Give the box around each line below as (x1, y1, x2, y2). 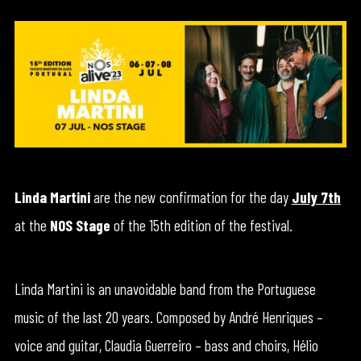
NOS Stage (49, 215, 110, 234)
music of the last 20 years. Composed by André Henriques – (14, 307, 323, 326)
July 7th (291, 187, 341, 206)
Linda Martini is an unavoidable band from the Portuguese (14, 279, 316, 298)
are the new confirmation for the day (89, 187, 292, 206)
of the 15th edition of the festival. (110, 215, 293, 234)
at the (14, 215, 50, 234)
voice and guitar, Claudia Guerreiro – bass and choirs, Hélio (14, 335, 318, 355)
